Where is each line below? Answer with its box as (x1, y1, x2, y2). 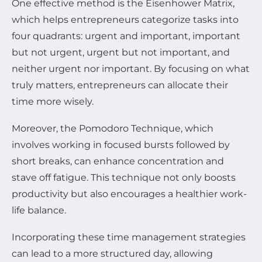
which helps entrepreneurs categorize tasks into (12, 13, 239, 25)
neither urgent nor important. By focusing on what (12, 63, 250, 74)
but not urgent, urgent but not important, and (12, 46, 230, 58)
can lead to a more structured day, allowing (12, 247, 213, 259)
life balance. (12, 204, 66, 216)
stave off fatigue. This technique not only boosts (12, 171, 236, 183)
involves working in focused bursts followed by (12, 139, 230, 150)
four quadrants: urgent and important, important (12, 30, 240, 42)
